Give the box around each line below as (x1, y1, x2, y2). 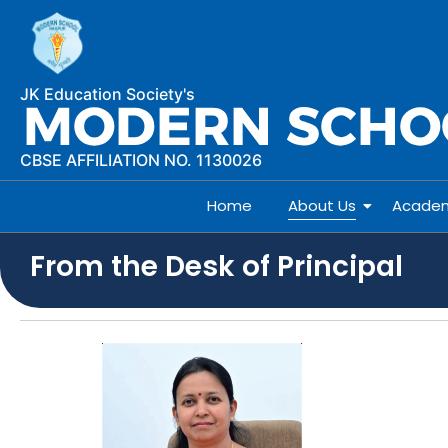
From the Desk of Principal (30, 247, 403, 287)
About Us (288, 195, 356, 217)
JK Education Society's (20, 84, 195, 105)
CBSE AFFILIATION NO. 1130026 (20, 150, 262, 171)
